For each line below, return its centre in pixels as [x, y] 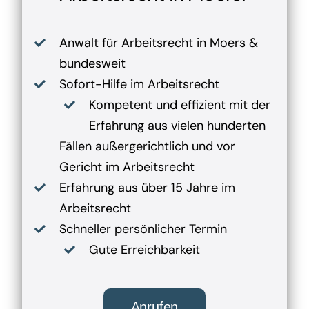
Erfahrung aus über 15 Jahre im [148, 188]
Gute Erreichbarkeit [145, 250]
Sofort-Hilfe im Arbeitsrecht [140, 84]
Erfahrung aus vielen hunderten [178, 126]
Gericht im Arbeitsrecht [127, 167]
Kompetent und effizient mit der [180, 105]
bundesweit [93, 64]
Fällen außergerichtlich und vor [148, 147]
